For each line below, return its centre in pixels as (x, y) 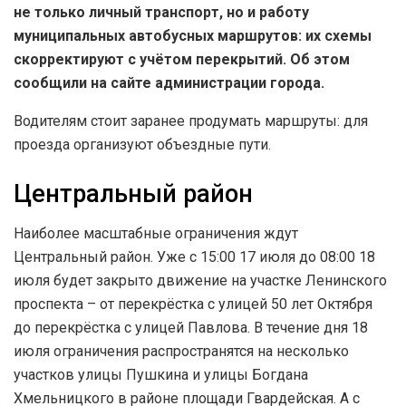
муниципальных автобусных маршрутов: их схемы (193, 36)
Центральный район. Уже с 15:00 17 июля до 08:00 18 (194, 257)
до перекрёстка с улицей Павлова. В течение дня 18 (191, 328)
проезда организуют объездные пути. (142, 145)
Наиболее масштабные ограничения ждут (156, 234)
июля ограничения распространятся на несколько (181, 352)
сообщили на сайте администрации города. (169, 83)
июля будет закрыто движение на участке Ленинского (200, 281)
